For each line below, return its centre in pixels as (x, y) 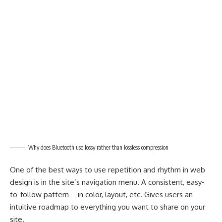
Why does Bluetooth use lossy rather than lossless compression (98, 147)
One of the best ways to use (59, 170)
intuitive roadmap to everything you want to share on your (108, 207)
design (21, 182)
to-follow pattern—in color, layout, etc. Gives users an (101, 195)
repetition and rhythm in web (157, 170)
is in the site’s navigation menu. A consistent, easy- (118, 182)
